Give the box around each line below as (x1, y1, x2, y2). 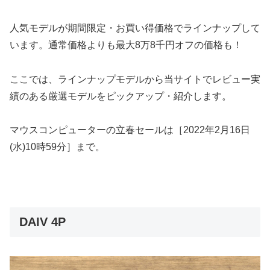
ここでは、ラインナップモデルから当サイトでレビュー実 (10, 74, 260, 84)
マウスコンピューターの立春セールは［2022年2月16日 (10, 125, 250, 136)
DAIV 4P (19, 215, 66, 228)
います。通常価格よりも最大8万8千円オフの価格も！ (10, 39, 242, 50)
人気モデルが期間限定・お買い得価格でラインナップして (10, 22, 260, 33)
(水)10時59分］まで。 (10, 142, 105, 152)
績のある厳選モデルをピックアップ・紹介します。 (10, 90, 231, 101)
